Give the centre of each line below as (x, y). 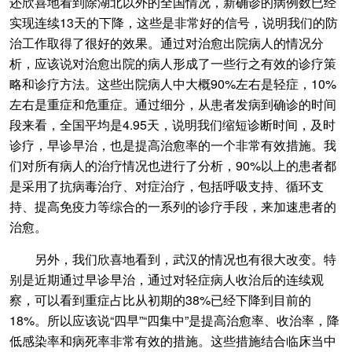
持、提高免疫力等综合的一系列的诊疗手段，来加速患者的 (173, 206)
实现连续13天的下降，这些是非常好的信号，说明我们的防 (174, 22)
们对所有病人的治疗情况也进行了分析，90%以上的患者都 (173, 165)
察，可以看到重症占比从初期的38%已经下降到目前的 (160, 300)
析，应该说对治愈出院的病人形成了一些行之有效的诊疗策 (173, 63)
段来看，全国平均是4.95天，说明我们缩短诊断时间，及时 (172, 125)
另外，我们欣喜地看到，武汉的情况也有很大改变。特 (173, 259)
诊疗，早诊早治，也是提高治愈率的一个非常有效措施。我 (173, 145)
